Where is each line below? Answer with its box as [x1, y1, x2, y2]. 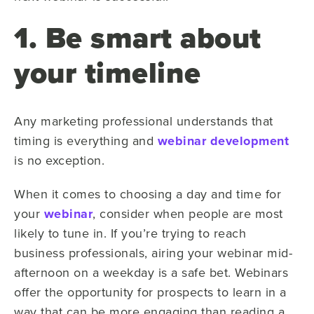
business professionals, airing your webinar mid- [14, 243, 292, 261]
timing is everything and [14, 131, 158, 149]
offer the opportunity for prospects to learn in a [14, 282, 287, 301]
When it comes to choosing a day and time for [14, 184, 281, 203]
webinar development [157, 131, 289, 150]
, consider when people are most [93, 204, 283, 222]
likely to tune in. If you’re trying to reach [14, 224, 246, 242]
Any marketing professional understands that [14, 111, 273, 130]
